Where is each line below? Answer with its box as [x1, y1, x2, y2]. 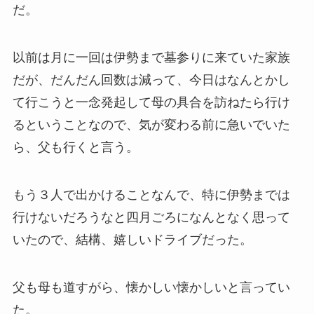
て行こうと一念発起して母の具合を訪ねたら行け [12, 95, 290, 110]
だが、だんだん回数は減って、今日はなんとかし [12, 73, 290, 88]
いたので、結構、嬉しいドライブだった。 [12, 233, 252, 247]
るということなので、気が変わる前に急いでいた [12, 118, 290, 132]
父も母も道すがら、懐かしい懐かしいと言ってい [12, 280, 290, 294]
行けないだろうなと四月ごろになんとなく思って [12, 210, 290, 225]
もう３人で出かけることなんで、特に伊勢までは [12, 188, 290, 203]
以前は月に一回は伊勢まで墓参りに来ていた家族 [12, 50, 290, 65]
